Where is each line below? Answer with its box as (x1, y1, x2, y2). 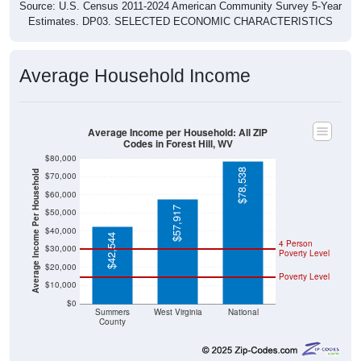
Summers (95, 306, 130, 317)
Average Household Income (19, 65, 251, 87)
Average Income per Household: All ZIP (88, 125, 268, 139)
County (99, 316, 126, 327)
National (227, 306, 259, 317)
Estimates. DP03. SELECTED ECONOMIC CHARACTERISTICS (28, 15, 333, 28)
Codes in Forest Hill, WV (122, 136, 233, 151)
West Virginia (153, 306, 202, 317)
